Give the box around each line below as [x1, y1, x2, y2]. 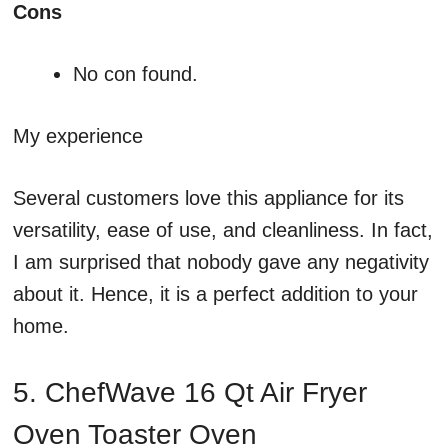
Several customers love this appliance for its [13, 187, 404, 210]
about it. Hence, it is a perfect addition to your [13, 283, 418, 306]
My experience [13, 125, 143, 148]
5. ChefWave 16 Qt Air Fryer [13, 377, 367, 409]
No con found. [73, 63, 198, 86]
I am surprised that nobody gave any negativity [13, 251, 429, 274]
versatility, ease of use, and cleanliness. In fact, [13, 219, 433, 242]
